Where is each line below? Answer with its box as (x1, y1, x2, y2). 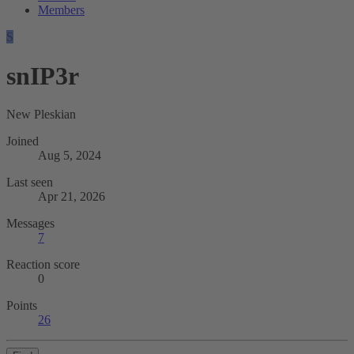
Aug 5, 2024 (38, 149, 101, 163)
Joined (6, 134, 39, 149)
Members (38, 3, 85, 17)
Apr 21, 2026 (38, 190, 105, 204)
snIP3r (6, 61, 79, 90)
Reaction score (6, 258, 80, 272)
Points (6, 299, 37, 313)
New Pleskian (6, 107, 76, 122)
